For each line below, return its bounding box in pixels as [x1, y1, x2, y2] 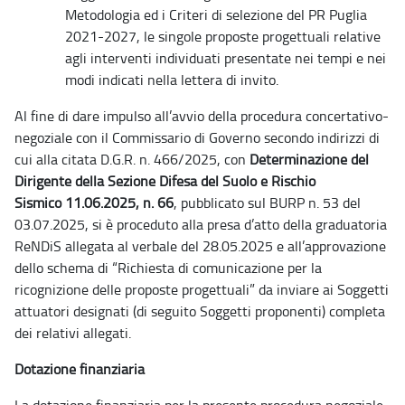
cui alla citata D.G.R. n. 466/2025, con [14, 148, 250, 169]
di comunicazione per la [178, 257, 322, 278]
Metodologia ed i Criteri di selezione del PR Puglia [65, 4, 367, 24]
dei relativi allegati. [14, 322, 131, 343]
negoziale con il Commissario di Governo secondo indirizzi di [14, 127, 380, 147]
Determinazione [250, 148, 351, 169]
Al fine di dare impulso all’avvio [14, 105, 208, 126]
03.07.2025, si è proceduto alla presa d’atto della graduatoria [14, 213, 387, 234]
